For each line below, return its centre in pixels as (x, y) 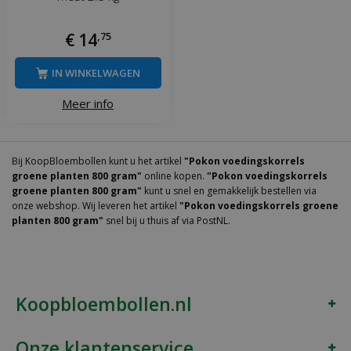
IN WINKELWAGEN (96, 73)
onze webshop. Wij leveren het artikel (96, 205)
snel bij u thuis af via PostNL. (167, 220)
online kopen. (174, 175)
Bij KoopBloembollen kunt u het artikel (98, 161)
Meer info (88, 104)
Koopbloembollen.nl (104, 304)
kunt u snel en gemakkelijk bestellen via (229, 190)
